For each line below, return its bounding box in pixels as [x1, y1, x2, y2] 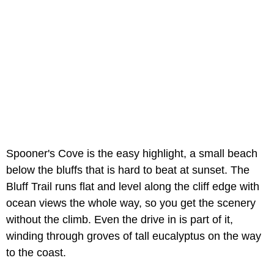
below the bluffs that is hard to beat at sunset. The [6, 164, 250, 177]
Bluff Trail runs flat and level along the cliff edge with [6, 180, 259, 193]
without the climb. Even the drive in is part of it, [6, 213, 233, 226]
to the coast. [6, 246, 66, 259]
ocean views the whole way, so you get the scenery [6, 197, 256, 210]
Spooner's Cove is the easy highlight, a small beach [6, 147, 257, 160]
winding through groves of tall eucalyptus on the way [6, 230, 261, 243]
